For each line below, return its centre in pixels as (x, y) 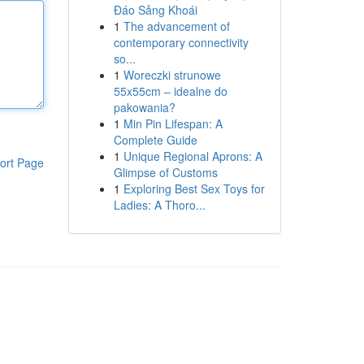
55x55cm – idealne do (170, 91)
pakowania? (144, 107)
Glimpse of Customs (165, 172)
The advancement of (176, 26)
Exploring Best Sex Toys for (194, 188)
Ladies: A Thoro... (159, 205)
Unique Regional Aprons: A (193, 156)
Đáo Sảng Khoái (155, 10)
